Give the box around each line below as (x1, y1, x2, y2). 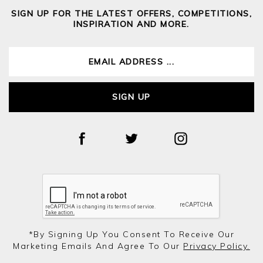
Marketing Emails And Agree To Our (13, 240, 184, 251)
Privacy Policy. (183, 240, 250, 251)
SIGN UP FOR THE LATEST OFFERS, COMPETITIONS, (11, 8, 252, 19)
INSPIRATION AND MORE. (73, 18, 190, 29)
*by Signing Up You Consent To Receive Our (28, 228, 235, 240)
